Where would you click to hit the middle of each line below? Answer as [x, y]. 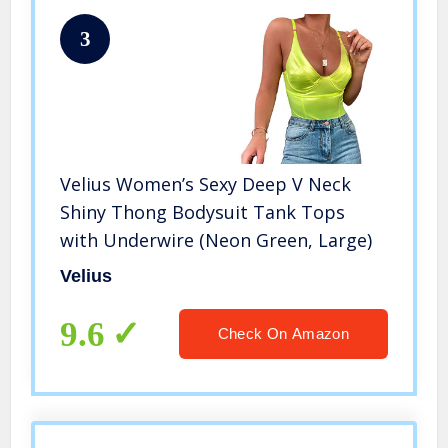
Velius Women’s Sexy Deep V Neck [206, 184]
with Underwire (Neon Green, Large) [216, 240]
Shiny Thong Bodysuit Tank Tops [203, 212]
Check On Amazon [283, 334]
